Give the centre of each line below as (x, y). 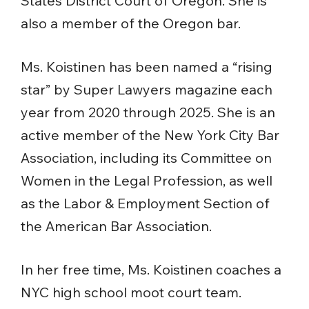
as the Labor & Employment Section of (145, 203)
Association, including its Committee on (146, 158)
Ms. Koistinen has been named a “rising (147, 67)
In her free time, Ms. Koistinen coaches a (151, 270)
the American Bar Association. (116, 226)
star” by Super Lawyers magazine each (147, 90)
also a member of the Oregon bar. (131, 23)
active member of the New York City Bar (150, 135)
